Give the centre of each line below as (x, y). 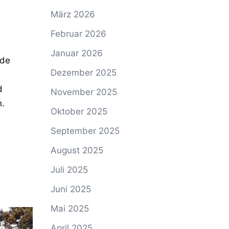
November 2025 (84, 92)
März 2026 (73, 14)
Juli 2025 (69, 170)
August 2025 (77, 150)
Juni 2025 (71, 189)
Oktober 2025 (79, 111)
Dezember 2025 (83, 73)
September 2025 (85, 131)
